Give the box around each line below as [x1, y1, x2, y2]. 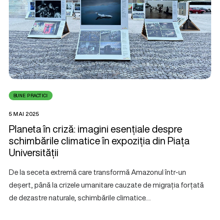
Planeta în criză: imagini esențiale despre [9, 121, 182, 136]
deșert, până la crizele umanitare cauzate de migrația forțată [9, 179, 204, 190]
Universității [9, 145, 58, 160]
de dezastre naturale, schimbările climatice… [9, 192, 151, 203]
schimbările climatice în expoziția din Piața [9, 133, 190, 148]
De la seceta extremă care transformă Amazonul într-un [9, 166, 186, 177]
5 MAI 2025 [9, 110, 39, 118]
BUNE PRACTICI [13, 92, 48, 99]
